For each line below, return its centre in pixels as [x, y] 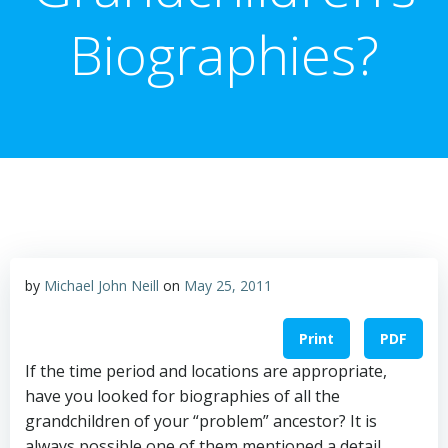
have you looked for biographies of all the [182, 396]
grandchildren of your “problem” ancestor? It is [201, 421]
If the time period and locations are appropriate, [206, 371]
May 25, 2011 [228, 285]
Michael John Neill [101, 285]
